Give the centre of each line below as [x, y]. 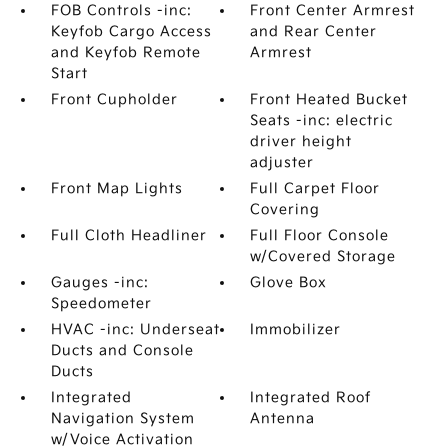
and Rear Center [314, 31]
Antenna [283, 418]
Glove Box [289, 282]
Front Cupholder [114, 99]
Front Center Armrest [333, 10]
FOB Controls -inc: [121, 10]
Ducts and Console [122, 350]
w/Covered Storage [323, 256]
